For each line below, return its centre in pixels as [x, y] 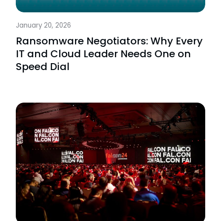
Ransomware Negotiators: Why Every [109, 41]
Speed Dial [43, 66]
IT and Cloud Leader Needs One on [103, 54]
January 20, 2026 [43, 25]
